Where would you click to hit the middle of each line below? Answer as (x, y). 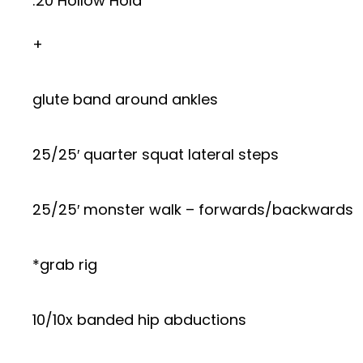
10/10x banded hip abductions (139, 320)
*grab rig (65, 265)
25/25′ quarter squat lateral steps (156, 154)
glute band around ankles (125, 99)
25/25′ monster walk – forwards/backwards (193, 209)
